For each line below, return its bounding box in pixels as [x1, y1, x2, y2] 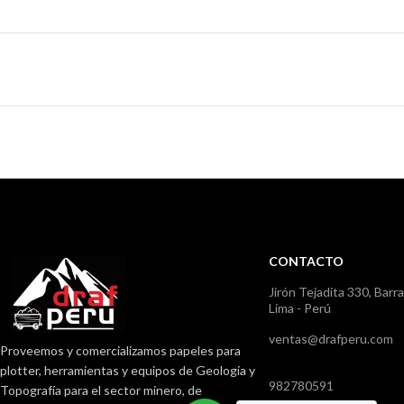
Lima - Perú [269, 299, 331, 316]
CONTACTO [269, 252, 344, 269]
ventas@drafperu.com [269, 330, 393, 346]
